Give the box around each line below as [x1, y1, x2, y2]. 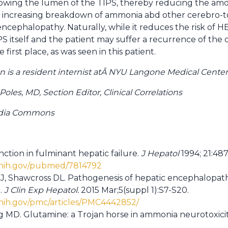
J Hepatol [141, 149, 181, 158]
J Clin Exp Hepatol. [4, 185, 81, 195]
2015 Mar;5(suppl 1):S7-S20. [81, 185, 189, 195]
